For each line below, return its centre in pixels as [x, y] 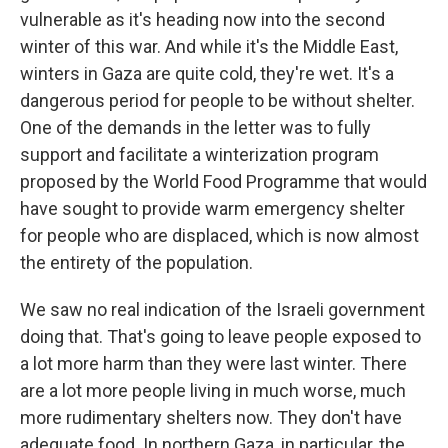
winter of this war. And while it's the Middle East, [209, 47]
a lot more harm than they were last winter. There [213, 364]
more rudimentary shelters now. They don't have [211, 418]
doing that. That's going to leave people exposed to [220, 337]
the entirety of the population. [136, 263]
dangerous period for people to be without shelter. [217, 101]
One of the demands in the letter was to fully [195, 128]
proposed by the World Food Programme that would [223, 182]
